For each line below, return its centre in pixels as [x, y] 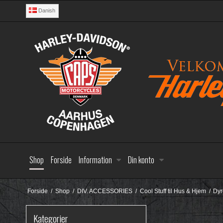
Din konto [141, 160]
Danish [47, 11]
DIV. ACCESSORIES [105, 191]
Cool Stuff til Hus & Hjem [173, 191]
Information [95, 160]
